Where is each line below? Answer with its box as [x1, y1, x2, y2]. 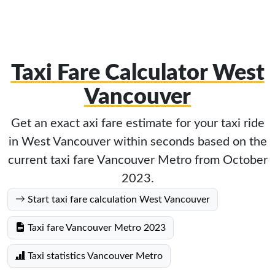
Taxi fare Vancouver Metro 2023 [25, 223, 166, 233]
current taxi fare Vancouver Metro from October [7, 154, 268, 166]
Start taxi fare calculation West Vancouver [25, 195, 210, 204]
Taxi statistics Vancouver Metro [25, 251, 163, 261]
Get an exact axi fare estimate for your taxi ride [10, 117, 265, 130]
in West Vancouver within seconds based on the [8, 136, 267, 148]
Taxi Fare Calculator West [10, 62, 265, 84]
